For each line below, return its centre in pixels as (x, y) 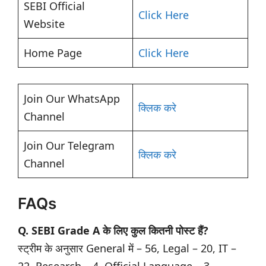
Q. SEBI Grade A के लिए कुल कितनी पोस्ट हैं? (113, 231)
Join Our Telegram (69, 146)
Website (44, 24)
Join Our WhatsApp (72, 99)
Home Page (53, 53)
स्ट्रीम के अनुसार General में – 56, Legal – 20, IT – (127, 248)
